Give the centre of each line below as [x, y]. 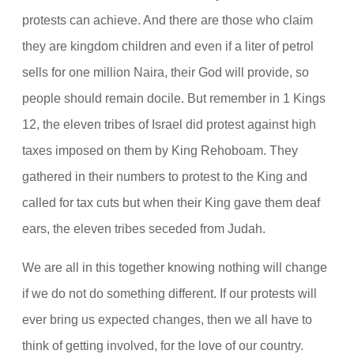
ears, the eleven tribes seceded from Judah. [144, 228]
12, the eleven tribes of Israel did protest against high [169, 124]
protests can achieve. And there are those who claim [168, 19]
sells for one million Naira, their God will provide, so [166, 72]
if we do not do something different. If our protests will [169, 294]
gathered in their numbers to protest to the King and [165, 176]
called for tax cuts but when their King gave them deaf [171, 202]
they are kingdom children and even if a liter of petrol [168, 45]
